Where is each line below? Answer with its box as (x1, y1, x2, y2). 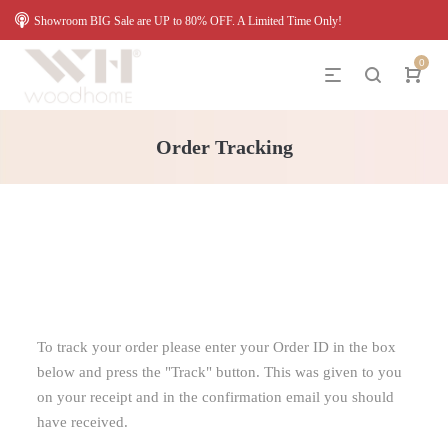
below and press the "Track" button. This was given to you (37, 364, 403, 380)
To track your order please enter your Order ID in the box (37, 339, 397, 355)
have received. (37, 414, 129, 430)
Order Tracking (155, 136, 293, 158)
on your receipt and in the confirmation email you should (37, 389, 395, 405)
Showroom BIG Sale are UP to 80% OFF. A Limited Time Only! (34, 14, 342, 29)
